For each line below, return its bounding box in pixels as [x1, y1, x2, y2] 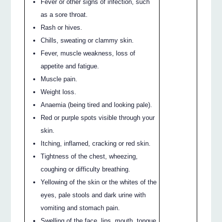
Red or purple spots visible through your [41, 114, 155, 122]
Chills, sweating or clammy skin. [41, 37, 134, 45]
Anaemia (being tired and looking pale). [41, 101, 153, 109]
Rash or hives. [41, 24, 83, 32]
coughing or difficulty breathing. [41, 166, 131, 173]
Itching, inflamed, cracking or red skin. [41, 140, 151, 148]
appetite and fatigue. [41, 62, 100, 70]
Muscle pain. [41, 75, 78, 83]
